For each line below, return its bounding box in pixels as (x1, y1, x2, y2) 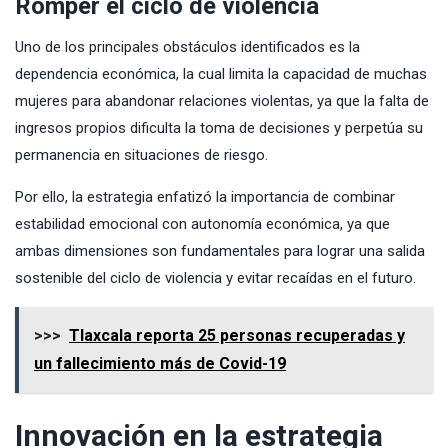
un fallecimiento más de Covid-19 (34, 354, 286, 374)
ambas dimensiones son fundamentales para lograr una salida (15, 242, 425, 261)
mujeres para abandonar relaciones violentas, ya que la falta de (15, 92, 429, 111)
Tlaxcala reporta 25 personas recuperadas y (69, 326, 405, 346)
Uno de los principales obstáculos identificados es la (15, 38, 360, 57)
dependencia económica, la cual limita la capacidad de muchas (15, 65, 427, 84)
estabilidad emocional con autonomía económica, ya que (15, 215, 390, 234)
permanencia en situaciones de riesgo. (15, 146, 268, 165)
